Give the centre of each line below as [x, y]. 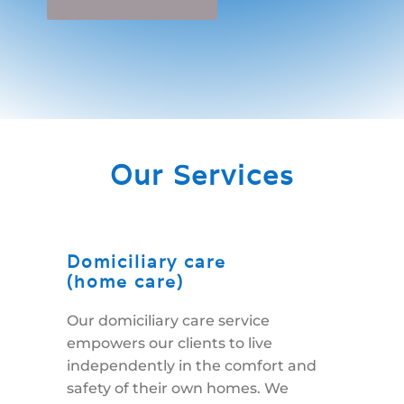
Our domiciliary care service [168, 321]
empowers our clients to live [169, 344]
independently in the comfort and [191, 366]
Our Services [202, 176]
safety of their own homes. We [177, 389]
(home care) [125, 282]
